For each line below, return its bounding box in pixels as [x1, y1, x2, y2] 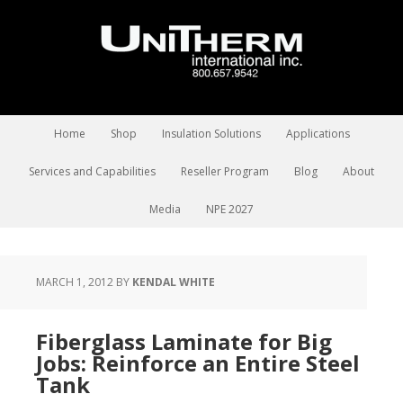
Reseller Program [181, 164, 269, 179]
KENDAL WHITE [132, 274, 215, 290]
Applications [285, 126, 350, 141]
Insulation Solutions [161, 126, 261, 141]
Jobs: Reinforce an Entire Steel [36, 348, 360, 378]
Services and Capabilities [29, 164, 156, 179]
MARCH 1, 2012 [36, 274, 113, 290]
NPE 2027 [206, 201, 254, 217]
